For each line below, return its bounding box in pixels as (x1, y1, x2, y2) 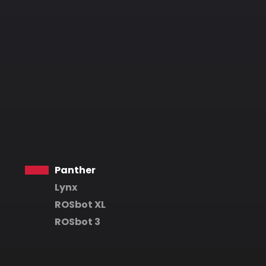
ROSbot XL (55, 198, 106, 211)
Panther (55, 163, 96, 177)
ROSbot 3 (55, 215, 100, 229)
